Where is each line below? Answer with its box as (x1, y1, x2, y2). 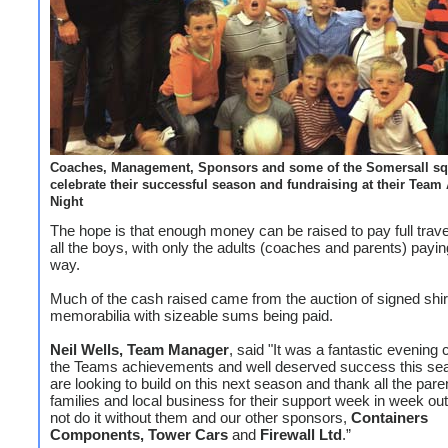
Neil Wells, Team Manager (50, 341, 229, 358)
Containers (351, 409, 428, 426)
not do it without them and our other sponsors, (50, 409, 351, 426)
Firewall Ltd (256, 426, 342, 443)
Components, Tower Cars (50, 426, 232, 443)
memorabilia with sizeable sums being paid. (50, 307, 333, 324)
